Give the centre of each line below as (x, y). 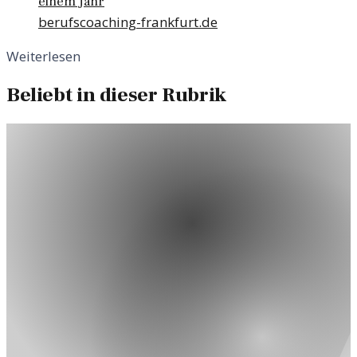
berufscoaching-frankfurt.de (128, 22)
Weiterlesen (43, 56)
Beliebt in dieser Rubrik (116, 96)
